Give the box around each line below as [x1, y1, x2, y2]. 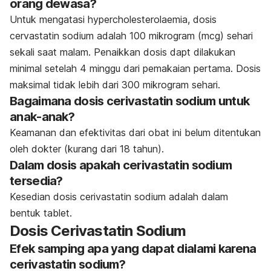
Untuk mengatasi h [10, 13, 93, 26]
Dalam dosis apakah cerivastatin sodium [10, 158, 232, 173]
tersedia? [10, 174, 63, 189]
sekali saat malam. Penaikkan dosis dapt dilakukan [10, 46, 235, 59]
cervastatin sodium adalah [10, 30, 129, 42]
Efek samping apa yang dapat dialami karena [10, 241, 256, 256]
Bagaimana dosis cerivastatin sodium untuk [10, 94, 250, 109]
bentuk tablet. [10, 207, 72, 220]
